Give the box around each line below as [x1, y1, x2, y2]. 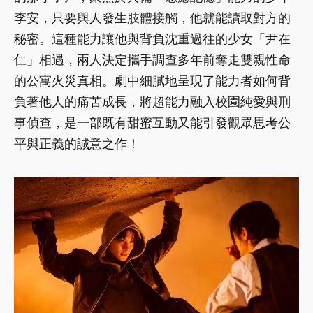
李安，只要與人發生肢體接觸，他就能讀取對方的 [14, 10, 291, 26]
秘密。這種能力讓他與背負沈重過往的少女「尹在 [14, 31, 291, 47]
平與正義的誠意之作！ [14, 136, 140, 152]
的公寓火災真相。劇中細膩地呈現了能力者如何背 [14, 73, 291, 89]
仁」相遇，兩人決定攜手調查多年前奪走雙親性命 [14, 52, 291, 68]
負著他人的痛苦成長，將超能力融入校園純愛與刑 [14, 94, 291, 110]
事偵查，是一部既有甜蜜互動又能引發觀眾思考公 [14, 115, 291, 131]
